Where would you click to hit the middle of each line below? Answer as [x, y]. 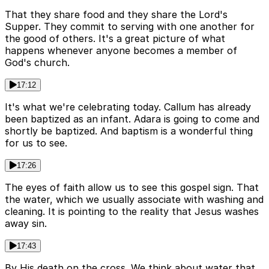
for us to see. [36, 143]
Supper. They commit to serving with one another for [130, 27]
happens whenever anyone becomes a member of [121, 51]
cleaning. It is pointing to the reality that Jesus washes [132, 212]
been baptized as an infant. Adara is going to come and [132, 119]
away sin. [26, 224]
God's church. [37, 63]
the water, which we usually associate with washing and [134, 200]
